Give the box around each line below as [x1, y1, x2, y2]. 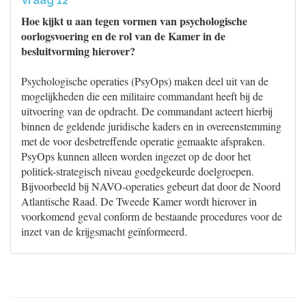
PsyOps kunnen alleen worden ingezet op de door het [21, 149, 251, 163]
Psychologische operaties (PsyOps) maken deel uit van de [21, 74, 268, 88]
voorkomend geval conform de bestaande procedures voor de [21, 209, 282, 223]
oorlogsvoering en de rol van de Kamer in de [21, 28, 225, 44]
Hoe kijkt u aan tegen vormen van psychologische [21, 13, 247, 29]
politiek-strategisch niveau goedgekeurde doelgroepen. [21, 164, 254, 178]
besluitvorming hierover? [21, 43, 135, 59]
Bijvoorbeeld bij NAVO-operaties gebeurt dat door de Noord [21, 179, 281, 193]
